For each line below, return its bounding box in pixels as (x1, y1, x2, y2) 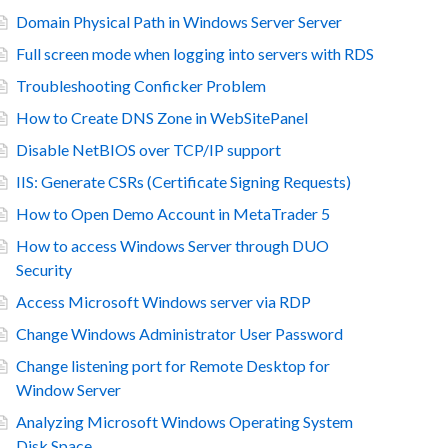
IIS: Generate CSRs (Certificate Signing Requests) (16, 172, 351, 191)
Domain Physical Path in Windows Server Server (16, 12, 342, 31)
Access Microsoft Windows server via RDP (16, 292, 311, 311)
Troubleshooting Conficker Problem (16, 76, 266, 95)
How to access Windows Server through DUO (16, 236, 329, 255)
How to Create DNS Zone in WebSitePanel (16, 108, 308, 127)
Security (16, 260, 72, 279)
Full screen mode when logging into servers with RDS (16, 44, 374, 63)
